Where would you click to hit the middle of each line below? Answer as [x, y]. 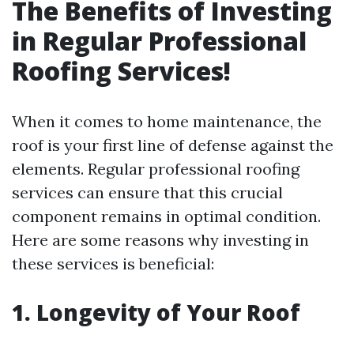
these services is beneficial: [113, 264]
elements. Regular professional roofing [156, 169]
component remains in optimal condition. [166, 216]
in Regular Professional [159, 41]
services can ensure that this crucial [147, 192]
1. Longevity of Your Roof [156, 312]
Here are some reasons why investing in [160, 240]
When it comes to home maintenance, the [167, 121]
